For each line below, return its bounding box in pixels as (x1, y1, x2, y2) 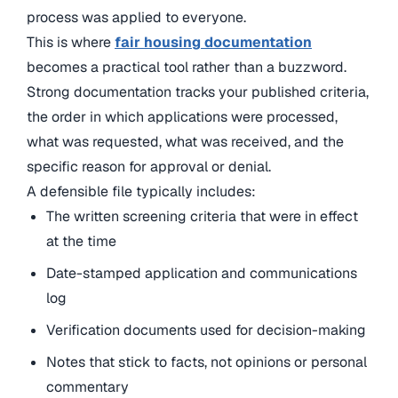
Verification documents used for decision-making (46, 321, 367, 340)
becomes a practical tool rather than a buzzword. (27, 58, 346, 77)
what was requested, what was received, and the (27, 132, 344, 152)
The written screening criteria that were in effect (46, 207, 359, 227)
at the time (46, 232, 117, 251)
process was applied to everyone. (27, 8, 246, 28)
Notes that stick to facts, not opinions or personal (46, 353, 368, 372)
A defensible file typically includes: (27, 182, 256, 202)
